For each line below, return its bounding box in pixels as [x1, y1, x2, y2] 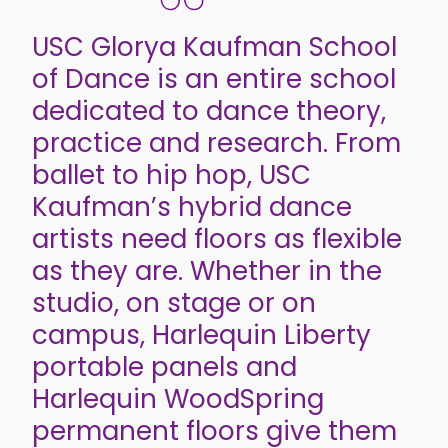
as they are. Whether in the [32, 252, 382, 289]
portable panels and [32, 348, 297, 385]
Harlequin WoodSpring [32, 380, 324, 417]
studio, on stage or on [32, 284, 316, 321]
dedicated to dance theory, [32, 92, 386, 129]
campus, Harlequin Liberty [32, 316, 371, 353]
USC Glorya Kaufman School [32, 28, 397, 65]
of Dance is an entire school [32, 60, 396, 97]
